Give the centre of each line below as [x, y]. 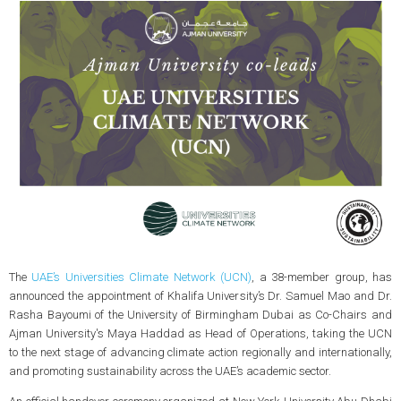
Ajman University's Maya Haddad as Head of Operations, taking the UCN [200, 334]
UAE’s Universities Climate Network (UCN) [142, 277]
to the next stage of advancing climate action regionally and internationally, [200, 353]
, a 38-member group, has [322, 277]
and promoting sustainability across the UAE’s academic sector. [171, 371]
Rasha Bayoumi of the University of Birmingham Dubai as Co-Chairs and [200, 315]
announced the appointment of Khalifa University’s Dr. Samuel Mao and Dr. [200, 296]
